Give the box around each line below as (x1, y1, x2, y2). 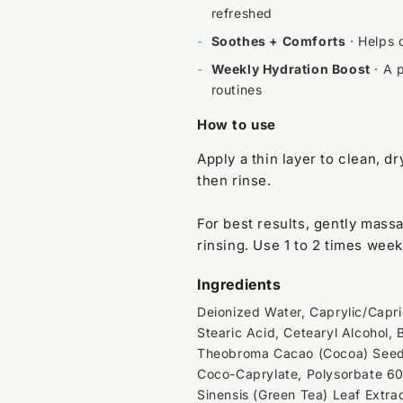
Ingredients (197, 274, 282, 293)
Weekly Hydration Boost (210, 60, 371, 76)
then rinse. (197, 171, 272, 189)
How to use (197, 115, 276, 133)
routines (210, 81, 263, 97)
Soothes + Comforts (210, 32, 346, 49)
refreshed (210, 4, 273, 21)
